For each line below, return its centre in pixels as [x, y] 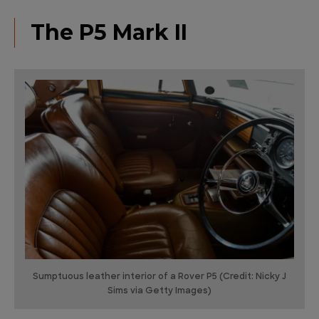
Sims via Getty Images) [159, 292]
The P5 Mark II [109, 32]
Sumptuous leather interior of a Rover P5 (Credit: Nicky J [159, 277]
